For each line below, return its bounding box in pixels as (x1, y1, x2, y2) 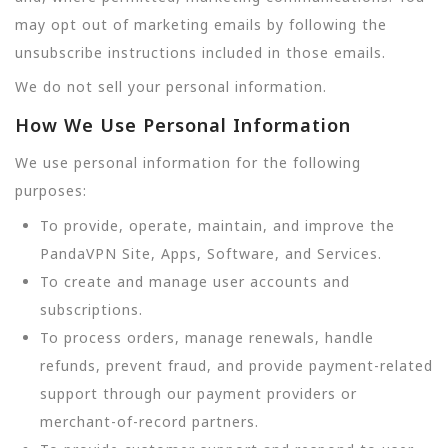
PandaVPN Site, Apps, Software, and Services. (40, 243, 382, 263)
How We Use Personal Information (15, 113, 351, 137)
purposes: (15, 181, 87, 201)
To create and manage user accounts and (40, 271, 350, 291)
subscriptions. (40, 299, 143, 319)
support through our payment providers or (40, 383, 357, 403)
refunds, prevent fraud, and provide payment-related (40, 355, 433, 375)
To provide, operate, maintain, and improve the (40, 215, 395, 235)
